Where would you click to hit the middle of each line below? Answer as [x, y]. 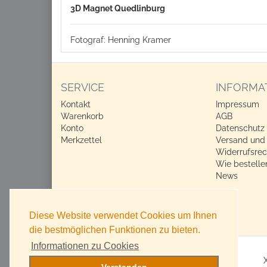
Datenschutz [240, 128]
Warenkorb [82, 116]
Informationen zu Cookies [85, 246]
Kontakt [76, 104]
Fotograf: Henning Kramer [121, 40]
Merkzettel [81, 140]
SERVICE [83, 87]
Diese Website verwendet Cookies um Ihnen [123, 216]
